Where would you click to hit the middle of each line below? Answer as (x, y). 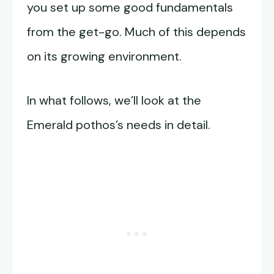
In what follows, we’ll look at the (114, 101)
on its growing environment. (104, 57)
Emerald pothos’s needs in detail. (119, 125)
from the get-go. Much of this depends (136, 32)
